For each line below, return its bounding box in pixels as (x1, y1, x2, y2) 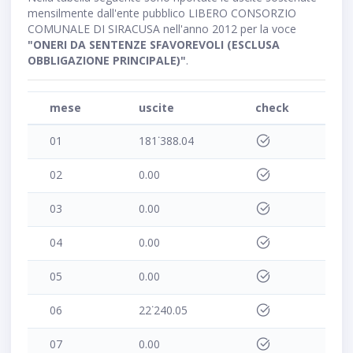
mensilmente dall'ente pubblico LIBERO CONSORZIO (28, 6, 296, 20)
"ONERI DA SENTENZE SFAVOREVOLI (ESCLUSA (28, 37, 280, 52)
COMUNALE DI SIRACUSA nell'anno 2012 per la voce (28, 21, 296, 36)
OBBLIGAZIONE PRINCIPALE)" (28, 53, 186, 68)
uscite (139, 100, 174, 115)
